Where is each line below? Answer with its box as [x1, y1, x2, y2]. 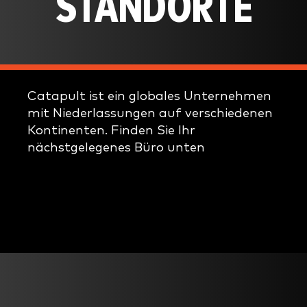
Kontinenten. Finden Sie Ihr [27, 123, 195, 137]
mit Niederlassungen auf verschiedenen [27, 106, 273, 120]
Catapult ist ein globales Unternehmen [27, 89, 271, 103]
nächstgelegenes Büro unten [27, 140, 205, 154]
